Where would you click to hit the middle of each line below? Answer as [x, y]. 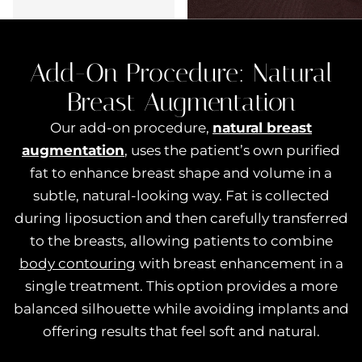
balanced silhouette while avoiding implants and [181, 309]
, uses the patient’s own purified [232, 151]
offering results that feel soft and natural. [181, 332]
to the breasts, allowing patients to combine [181, 241]
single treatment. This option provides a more [181, 286]
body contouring [77, 264]
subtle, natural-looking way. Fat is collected [181, 196]
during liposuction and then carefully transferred [181, 219]
